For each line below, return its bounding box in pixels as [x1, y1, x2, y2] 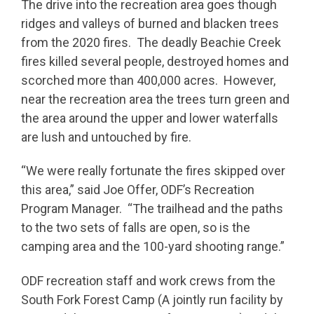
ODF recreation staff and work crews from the [21, 273, 275, 288]
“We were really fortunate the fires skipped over [21, 163, 285, 179]
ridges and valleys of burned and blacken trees [21, 15, 279, 31]
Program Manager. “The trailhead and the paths [21, 201, 283, 217]
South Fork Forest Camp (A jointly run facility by [21, 292, 283, 307]
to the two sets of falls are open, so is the [21, 220, 250, 235]
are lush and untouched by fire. [21, 129, 191, 144]
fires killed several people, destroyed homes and [21, 53, 289, 69]
